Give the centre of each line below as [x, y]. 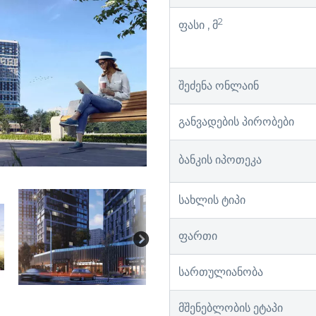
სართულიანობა [221, 272]
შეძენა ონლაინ [219, 85]
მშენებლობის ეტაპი [231, 308]
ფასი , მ [198, 25]
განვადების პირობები [236, 121]
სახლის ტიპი [212, 200]
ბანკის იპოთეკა [220, 159]
